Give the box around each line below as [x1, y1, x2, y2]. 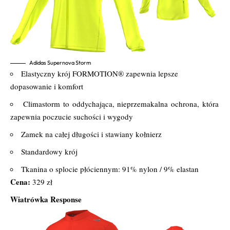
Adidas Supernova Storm [29, 59, 91, 67]
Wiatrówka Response [10, 194, 82, 205]
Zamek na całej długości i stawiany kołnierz [21, 129, 162, 140]
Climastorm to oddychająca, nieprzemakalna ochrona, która [23, 99, 219, 109]
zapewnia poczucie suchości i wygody [10, 111, 133, 122]
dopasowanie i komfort [10, 81, 83, 92]
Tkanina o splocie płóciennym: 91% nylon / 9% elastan [21, 164, 199, 175]
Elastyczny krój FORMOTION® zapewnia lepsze [21, 68, 178, 79]
